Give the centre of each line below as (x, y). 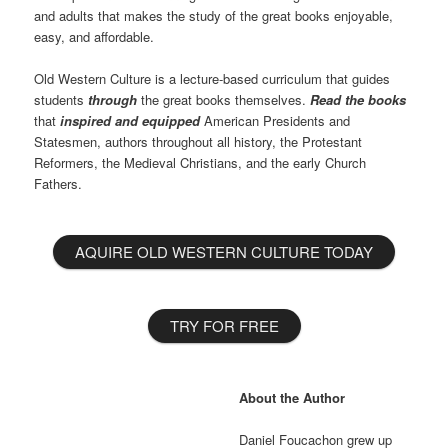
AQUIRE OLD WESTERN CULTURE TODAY (224, 252)
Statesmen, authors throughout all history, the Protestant (198, 142)
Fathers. (58, 184)
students (61, 100)
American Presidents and (275, 121)
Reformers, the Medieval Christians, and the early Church (200, 163)
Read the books (358, 100)
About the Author (292, 397)
